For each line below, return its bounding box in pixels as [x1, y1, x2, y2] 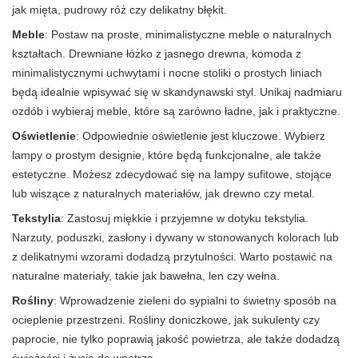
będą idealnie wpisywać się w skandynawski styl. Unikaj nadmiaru [12, 85, 342, 98]
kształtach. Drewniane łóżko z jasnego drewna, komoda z [12, 46, 301, 60]
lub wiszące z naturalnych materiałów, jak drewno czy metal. [12, 186, 315, 200]
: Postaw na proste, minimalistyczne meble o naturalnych [45, 27, 332, 41]
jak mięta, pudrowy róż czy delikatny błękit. [12, 2, 227, 16]
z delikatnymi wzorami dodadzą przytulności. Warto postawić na [12, 249, 332, 263]
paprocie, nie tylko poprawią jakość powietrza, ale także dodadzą [12, 332, 340, 345]
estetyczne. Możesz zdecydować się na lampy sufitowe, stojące [12, 167, 332, 181]
